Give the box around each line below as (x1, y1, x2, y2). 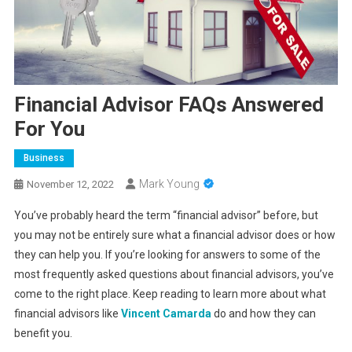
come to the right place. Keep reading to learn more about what (13, 287, 326, 300)
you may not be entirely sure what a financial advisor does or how (13, 228, 335, 241)
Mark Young (138, 177, 200, 190)
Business (23, 152, 64, 163)
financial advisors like (13, 306, 121, 320)
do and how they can (213, 306, 316, 320)
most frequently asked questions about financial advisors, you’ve (13, 267, 334, 280)
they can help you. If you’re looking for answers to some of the (13, 247, 321, 261)
